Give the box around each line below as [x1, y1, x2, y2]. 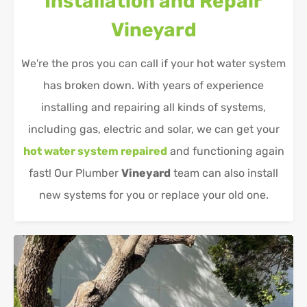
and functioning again [167, 145, 284, 158]
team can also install [171, 167, 278, 180]
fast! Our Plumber [29, 167, 121, 180]
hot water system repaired [23, 145, 167, 158]
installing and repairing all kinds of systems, [41, 101, 266, 114]
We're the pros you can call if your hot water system [21, 57, 286, 71]
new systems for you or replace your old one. [38, 188, 269, 202]
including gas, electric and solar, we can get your [27, 123, 280, 136]
